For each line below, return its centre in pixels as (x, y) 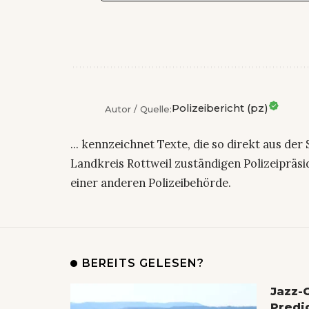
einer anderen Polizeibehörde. (151, 182)
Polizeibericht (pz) (220, 109)
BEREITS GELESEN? (143, 263)
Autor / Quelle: (138, 109)
